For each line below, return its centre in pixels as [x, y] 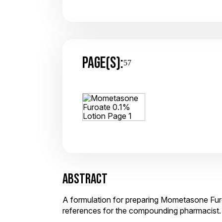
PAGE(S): [103, 62]
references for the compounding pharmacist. [142, 211]
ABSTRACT [85, 178]
